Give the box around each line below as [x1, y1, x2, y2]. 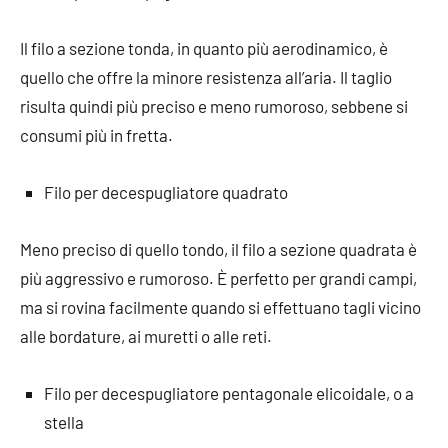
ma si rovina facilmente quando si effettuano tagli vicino [20, 296, 421, 317]
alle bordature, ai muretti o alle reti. [20, 325, 272, 346]
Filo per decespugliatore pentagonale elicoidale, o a [44, 382, 414, 403]
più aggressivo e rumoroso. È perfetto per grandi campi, [20, 267, 417, 288]
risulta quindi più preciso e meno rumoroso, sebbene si [20, 95, 408, 116]
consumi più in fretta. [20, 124, 173, 145]
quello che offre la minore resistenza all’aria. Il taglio [20, 66, 392, 87]
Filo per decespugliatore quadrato [44, 181, 288, 202]
